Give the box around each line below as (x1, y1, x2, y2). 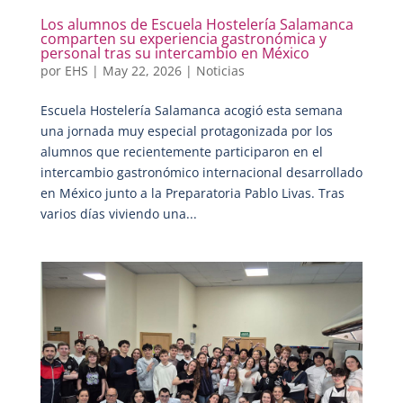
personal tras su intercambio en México (40, 42, 309, 63)
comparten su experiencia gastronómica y (40, 28, 327, 49)
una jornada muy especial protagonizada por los (40, 121, 333, 139)
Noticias (195, 61, 245, 79)
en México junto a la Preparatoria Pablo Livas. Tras (40, 184, 345, 201)
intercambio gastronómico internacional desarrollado (40, 163, 363, 181)
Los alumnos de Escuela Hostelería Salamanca (40, 13, 354, 34)
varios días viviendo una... (40, 204, 197, 222)
